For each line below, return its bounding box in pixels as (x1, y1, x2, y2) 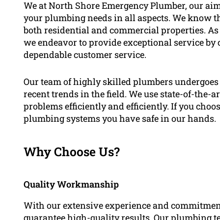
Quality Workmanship (24, 178, 119, 190)
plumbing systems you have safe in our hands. (24, 112, 216, 124)
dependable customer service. (24, 48, 146, 60)
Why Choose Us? (24, 143, 120, 160)
